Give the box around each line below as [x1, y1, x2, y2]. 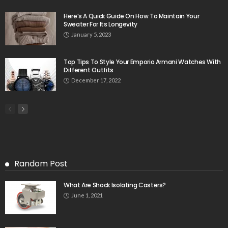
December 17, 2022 [71, 76, 121, 83]
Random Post [14, 157, 68, 169]
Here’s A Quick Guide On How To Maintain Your [64, 11, 199, 20]
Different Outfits [64, 65, 113, 74]
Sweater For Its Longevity [64, 19, 137, 28]
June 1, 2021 [71, 191, 103, 198]
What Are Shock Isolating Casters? [64, 180, 166, 189]
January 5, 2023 [71, 31, 111, 38]
